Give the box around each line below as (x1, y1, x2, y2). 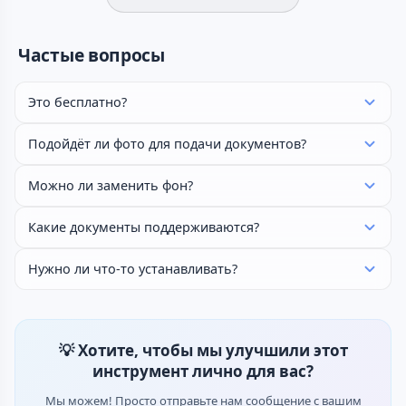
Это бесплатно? (28, 93, 127, 111)
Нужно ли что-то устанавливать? (28, 260, 237, 277)
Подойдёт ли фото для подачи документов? (28, 135, 306, 152)
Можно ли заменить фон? (28, 177, 193, 194)
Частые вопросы (18, 43, 165, 67)
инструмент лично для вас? (92, 361, 314, 382)
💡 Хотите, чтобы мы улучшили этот (58, 340, 348, 361)
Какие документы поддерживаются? (28, 218, 259, 236)
